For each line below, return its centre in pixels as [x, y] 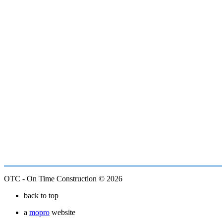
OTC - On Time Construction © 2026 [63, 178]
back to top [41, 195]
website [62, 212]
